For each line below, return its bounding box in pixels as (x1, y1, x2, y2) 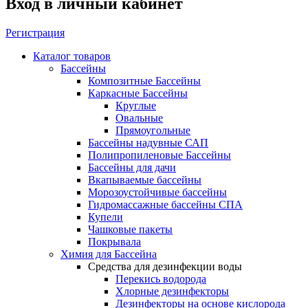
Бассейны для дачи (88, 161, 176, 173)
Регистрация (5, 26, 65, 38)
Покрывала (88, 235, 141, 247)
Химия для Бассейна (60, 247, 157, 260)
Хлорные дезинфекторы (115, 285, 229, 297)
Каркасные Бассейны (88, 87, 188, 99)
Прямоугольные (115, 124, 190, 136)
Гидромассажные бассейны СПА (88, 198, 243, 210)
